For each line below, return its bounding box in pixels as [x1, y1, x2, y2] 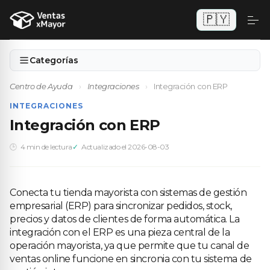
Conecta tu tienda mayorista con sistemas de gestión [10, 187, 247, 198]
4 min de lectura [20, 142, 72, 151]
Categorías [30, 55, 78, 66]
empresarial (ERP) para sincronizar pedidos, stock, [10, 200, 232, 212]
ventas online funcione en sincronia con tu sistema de [10, 253, 252, 265]
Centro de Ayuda [10, 81, 73, 91]
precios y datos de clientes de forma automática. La [10, 213, 240, 225]
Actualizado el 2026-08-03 [81, 142, 169, 151]
